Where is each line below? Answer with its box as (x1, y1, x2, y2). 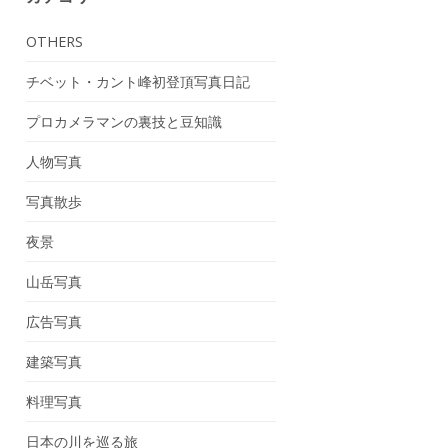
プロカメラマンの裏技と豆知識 (26, 112, 222, 131)
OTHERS (26, 32, 83, 51)
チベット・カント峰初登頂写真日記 (26, 72, 250, 91)
